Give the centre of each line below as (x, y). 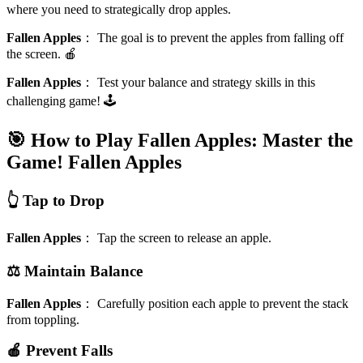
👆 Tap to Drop (56, 200)
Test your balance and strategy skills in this (206, 82)
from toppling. (43, 319)
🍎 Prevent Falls (60, 351)
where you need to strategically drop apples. (119, 9)
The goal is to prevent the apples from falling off (220, 37)
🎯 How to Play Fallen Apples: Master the (180, 140)
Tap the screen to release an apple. (184, 238)
